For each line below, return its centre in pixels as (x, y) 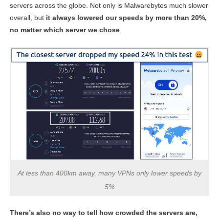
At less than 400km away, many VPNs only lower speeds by (109, 173)
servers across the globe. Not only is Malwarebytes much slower (109, 6)
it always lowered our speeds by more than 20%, (126, 18)
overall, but (28, 18)
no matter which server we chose (65, 30)
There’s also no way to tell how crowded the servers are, (104, 212)
